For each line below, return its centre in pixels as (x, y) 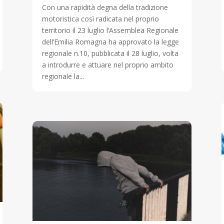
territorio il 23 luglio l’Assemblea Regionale (110, 30)
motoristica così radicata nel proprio (100, 19)
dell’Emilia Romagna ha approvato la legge (110, 42)
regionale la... (63, 76)
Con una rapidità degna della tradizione (105, 7)
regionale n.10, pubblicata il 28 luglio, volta (110, 53)
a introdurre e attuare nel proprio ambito (107, 65)
